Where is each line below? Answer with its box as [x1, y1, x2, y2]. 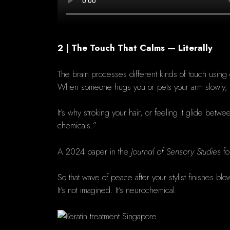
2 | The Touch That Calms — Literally [57, 42, 213, 54]
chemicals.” [57, 119, 97, 132]
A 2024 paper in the [57, 145, 131, 158]
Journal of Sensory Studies [131, 145, 221, 158]
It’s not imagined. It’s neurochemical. [57, 184, 177, 197]
